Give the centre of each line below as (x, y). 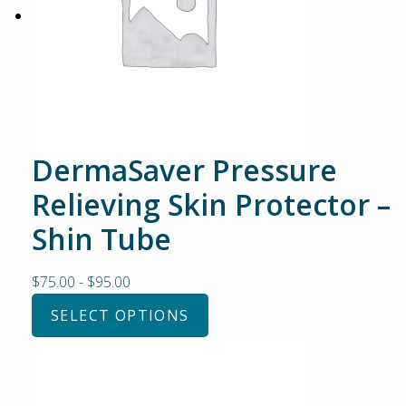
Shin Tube (101, 239)
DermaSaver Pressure (184, 170)
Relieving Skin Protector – (211, 204)
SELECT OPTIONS (120, 315)
